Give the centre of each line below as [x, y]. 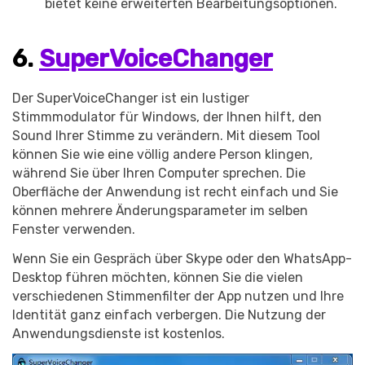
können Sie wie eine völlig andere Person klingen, [163, 155]
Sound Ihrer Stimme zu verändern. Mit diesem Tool [166, 136]
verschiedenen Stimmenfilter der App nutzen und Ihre [178, 297]
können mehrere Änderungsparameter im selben [160, 211]
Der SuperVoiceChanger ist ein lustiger [131, 99]
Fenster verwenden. [74, 230]
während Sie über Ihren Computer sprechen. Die [159, 174]
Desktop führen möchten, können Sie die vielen [158, 278]
